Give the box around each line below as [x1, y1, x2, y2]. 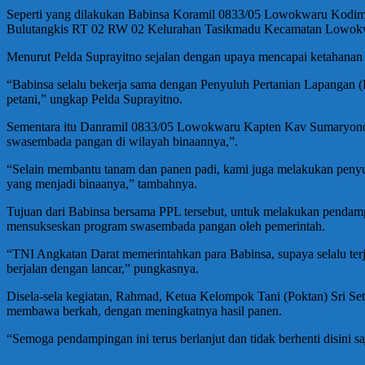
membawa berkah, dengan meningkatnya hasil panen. [7, 304, 282, 319]
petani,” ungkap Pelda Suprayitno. [7, 92, 182, 107]
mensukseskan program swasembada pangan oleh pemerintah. [7, 219, 325, 234]
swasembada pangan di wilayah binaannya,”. [7, 134, 238, 149]
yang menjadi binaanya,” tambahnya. [7, 177, 197, 191]
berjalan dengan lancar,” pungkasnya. [7, 262, 199, 276]
